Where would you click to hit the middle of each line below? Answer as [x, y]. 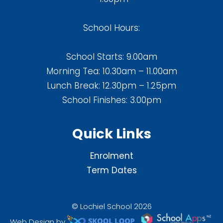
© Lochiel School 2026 [111, 206]
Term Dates [111, 170]
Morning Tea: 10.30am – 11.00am [111, 71]
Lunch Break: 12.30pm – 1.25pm [111, 86]
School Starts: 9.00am [111, 57]
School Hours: [111, 28]
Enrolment [111, 156]
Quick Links [111, 134]
